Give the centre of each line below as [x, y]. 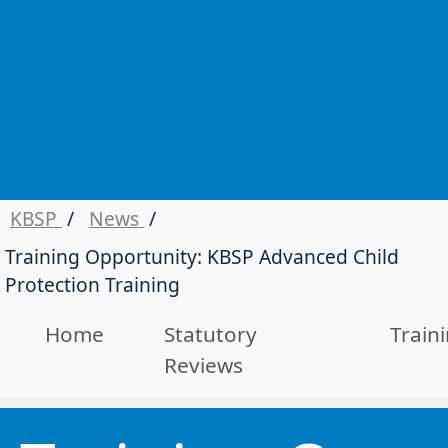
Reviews [203, 365]
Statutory [210, 334]
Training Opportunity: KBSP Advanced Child [202, 256]
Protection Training [92, 284]
